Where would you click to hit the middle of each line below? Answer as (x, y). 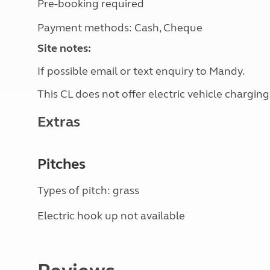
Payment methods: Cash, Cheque (120, 28)
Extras (59, 122)
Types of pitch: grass (88, 190)
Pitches (61, 164)
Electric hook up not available (111, 216)
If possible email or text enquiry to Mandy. (141, 71)
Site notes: (64, 48)
